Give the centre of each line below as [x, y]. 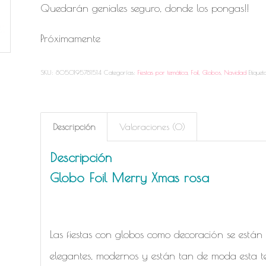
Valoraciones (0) [153, 126]
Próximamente [71, 39]
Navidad [236, 72]
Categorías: [121, 72]
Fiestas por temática [163, 72]
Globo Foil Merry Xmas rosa [130, 177]
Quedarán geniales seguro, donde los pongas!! [145, 8]
